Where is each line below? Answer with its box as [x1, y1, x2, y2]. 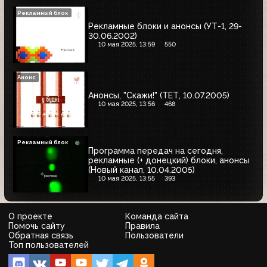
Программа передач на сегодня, [88, 145, 223, 156]
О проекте [8, 212, 52, 222]
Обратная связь [8, 231, 73, 241]
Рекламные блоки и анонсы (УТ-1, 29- [88, 21, 242, 31]
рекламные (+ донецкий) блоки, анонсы [88, 155, 250, 165]
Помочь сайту [8, 221, 65, 231]
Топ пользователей [8, 240, 89, 250]
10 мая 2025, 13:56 [98, 100, 155, 108]
